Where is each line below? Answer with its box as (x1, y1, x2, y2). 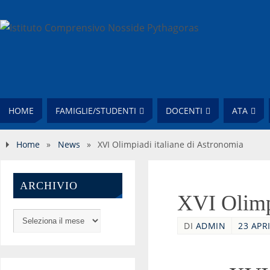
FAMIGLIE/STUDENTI (55, 105, 136, 116)
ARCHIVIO (19, 179, 78, 192)
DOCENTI (166, 105, 202, 116)
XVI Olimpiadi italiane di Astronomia (97, 139, 243, 150)
